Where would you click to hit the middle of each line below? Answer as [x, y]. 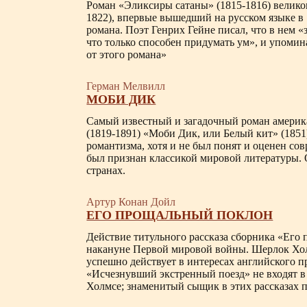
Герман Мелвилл [126, 86]
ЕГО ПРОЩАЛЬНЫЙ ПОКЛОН [180, 215]
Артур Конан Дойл [131, 202]
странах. [106, 170]
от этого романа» [127, 54]
